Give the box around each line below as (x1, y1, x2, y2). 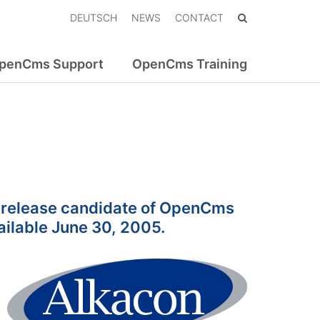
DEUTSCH (70, 11, 117, 24)
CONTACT (175, 11, 224, 24)
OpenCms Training (132, 56, 247, 72)
